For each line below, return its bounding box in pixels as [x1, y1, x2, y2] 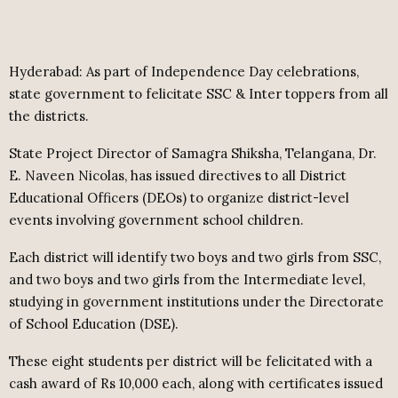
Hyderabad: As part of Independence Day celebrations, [9, 63, 359, 81]
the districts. [9, 107, 89, 125]
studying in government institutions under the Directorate [9, 293, 384, 311]
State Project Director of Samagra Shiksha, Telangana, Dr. [9, 145, 377, 163]
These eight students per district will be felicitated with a [9, 353, 372, 370]
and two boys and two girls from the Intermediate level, [9, 271, 365, 289]
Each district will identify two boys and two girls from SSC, [9, 249, 381, 267]
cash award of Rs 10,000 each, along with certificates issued [9, 375, 383, 393]
